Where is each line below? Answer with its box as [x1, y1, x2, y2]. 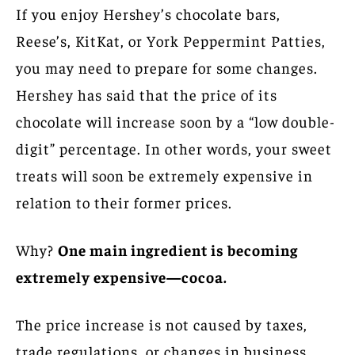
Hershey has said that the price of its [16, 84, 277, 104]
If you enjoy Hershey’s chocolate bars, [16, 3, 281, 23]
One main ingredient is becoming [58, 239, 298, 259]
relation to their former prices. [16, 192, 232, 212]
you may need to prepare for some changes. [16, 57, 318, 77]
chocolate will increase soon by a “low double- [16, 111, 335, 131]
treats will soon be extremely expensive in [16, 165, 313, 185]
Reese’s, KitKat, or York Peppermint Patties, [16, 30, 326, 50]
